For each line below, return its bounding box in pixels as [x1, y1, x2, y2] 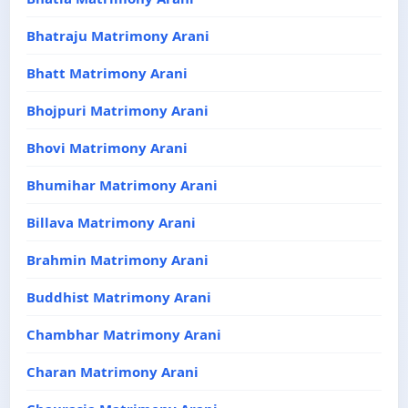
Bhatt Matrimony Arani [26, 64, 188, 82]
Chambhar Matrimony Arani [26, 325, 221, 343]
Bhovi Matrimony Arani [26, 138, 188, 157]
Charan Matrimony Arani [26, 362, 199, 381]
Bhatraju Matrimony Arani [26, 26, 209, 45]
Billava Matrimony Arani [26, 213, 196, 231]
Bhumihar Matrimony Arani [26, 176, 218, 194]
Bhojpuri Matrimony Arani [26, 101, 209, 119]
